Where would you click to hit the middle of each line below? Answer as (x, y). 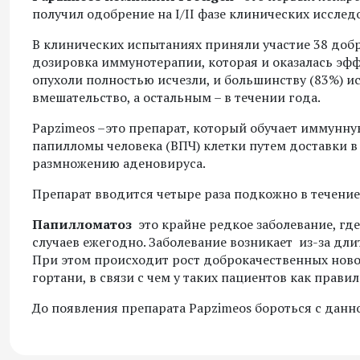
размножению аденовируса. (119, 163)
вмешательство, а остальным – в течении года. (176, 97)
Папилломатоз (82, 224)
